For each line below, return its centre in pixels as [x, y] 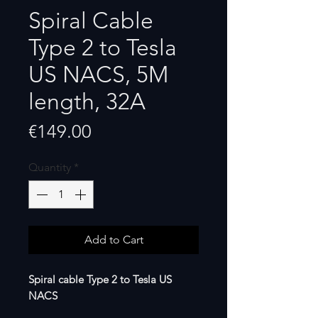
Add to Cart [114, 239]
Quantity [50, 167]
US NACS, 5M [98, 74]
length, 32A [87, 101]
